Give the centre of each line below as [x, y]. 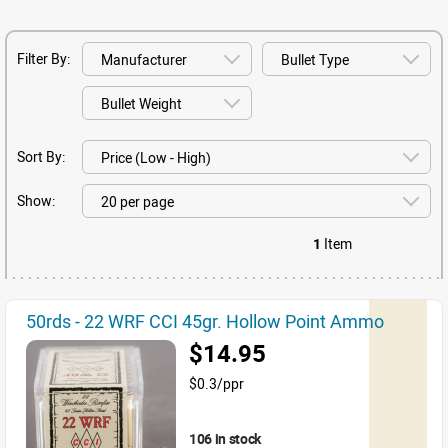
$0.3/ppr [216, 383]
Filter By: [43, 58]
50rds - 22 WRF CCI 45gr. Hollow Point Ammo [205, 321]
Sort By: [41, 156]
